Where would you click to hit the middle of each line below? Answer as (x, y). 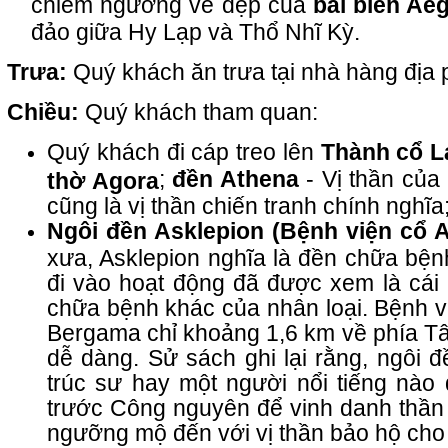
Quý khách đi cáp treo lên (184, 152)
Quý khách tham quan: (201, 112)
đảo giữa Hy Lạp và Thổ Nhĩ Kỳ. (195, 32)
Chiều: (46, 112)
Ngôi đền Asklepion (155, 231)
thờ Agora (103, 180)
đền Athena (235, 179)
